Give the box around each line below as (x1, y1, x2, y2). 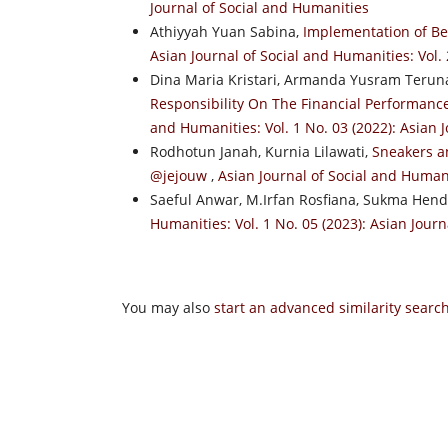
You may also (122, 297, 214, 317)
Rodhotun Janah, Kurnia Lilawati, (150, 141, 372, 161)
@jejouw (150, 165, 211, 185)
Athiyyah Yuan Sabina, (150, 21, 303, 41)
